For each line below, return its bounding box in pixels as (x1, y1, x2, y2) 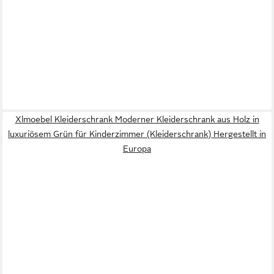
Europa (123, 144, 151, 154)
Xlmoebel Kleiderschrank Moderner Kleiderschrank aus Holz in (15, 114, 259, 125)
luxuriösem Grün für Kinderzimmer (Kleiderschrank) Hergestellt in (8, 129, 266, 139)
